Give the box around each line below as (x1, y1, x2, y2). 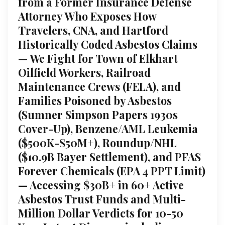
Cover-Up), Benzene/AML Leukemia (18, 121, 198, 136)
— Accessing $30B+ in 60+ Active (18, 177, 184, 192)
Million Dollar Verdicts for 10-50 (18, 205, 183, 220)
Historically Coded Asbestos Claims (18, 37, 197, 51)
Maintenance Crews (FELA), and (18, 79, 181, 93)
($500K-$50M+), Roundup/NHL (18, 135, 177, 150)
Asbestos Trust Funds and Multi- (18, 191, 186, 206)
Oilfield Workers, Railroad (18, 65, 151, 79)
